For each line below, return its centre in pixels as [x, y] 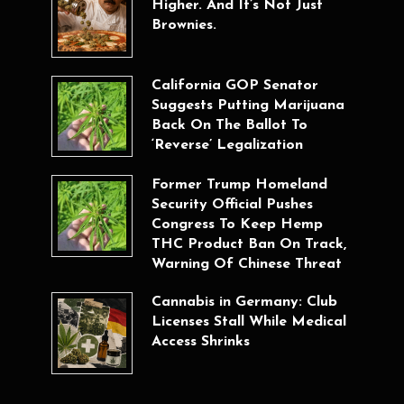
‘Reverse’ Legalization [227, 145]
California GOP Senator [234, 85]
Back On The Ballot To [229, 125]
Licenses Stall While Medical [248, 322]
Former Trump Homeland [239, 185]
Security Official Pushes [232, 205]
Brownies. [184, 26]
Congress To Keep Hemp [237, 225]
